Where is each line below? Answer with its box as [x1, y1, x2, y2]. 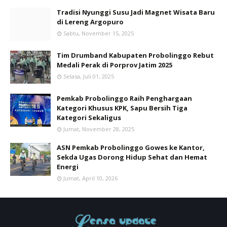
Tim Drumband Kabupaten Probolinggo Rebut [57, 51, 214, 60]
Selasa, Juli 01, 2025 [63, 72, 114, 80]
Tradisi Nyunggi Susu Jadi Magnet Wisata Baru [57, 8, 215, 17]
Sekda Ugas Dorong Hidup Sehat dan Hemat [57, 153, 207, 162]
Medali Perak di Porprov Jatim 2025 [57, 60, 172, 69]
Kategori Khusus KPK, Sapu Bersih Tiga [57, 103, 187, 112]
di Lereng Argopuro [57, 17, 124, 26]
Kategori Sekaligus [57, 113, 121, 122]
